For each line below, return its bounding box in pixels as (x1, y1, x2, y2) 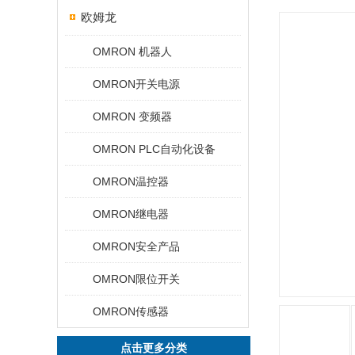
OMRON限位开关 (93, 273, 180, 285)
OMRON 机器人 (93, 45, 172, 58)
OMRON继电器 (93, 208, 169, 220)
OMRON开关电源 (93, 78, 180, 90)
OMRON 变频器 (93, 110, 172, 123)
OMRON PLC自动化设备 (93, 143, 216, 155)
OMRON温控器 (93, 175, 169, 188)
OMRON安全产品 (93, 240, 180, 253)
